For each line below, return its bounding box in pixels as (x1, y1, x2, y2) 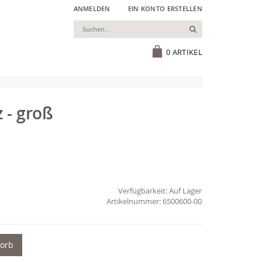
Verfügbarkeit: (118, 185, 168, 196)
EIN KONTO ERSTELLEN (127, 4, 202, 13)
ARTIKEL (172, 47, 202, 58)
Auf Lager (169, 185, 202, 196)
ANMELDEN (73, 4, 111, 13)
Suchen (195, 23, 225, 34)
